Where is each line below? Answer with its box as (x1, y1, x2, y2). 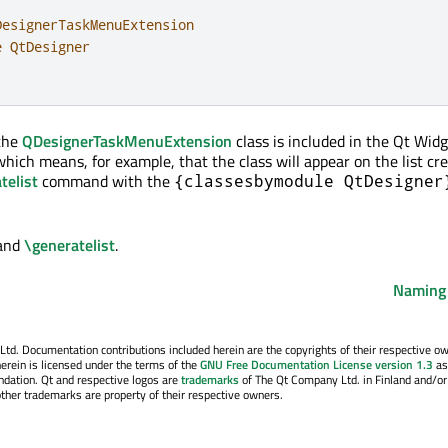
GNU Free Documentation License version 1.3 (200, 354, 433, 374)
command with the (38, 168, 174, 193)
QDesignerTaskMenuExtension (22, 128, 232, 153)
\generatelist (24, 232, 115, 257)
